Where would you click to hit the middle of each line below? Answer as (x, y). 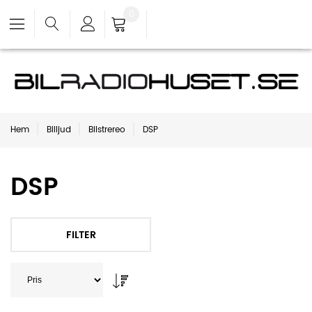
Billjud (59, 130)
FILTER (81, 235)
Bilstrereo (107, 130)
